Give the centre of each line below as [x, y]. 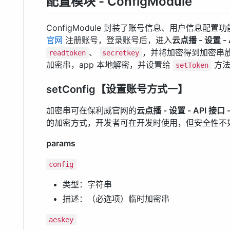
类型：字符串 [87, 185]
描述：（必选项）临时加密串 [116, 199]
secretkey [121, 53]
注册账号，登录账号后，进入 [117, 40]
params [61, 143]
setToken [192, 65]
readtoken [68, 53]
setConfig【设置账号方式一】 [117, 90]
